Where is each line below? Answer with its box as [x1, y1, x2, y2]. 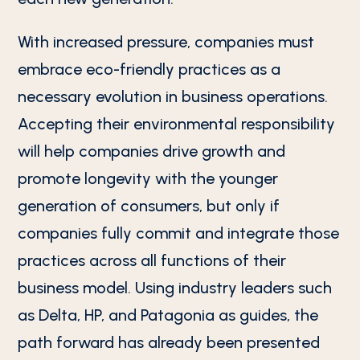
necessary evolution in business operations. [18, 87, 329, 106]
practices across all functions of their [18, 251, 287, 270]
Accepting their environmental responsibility [18, 114, 336, 133]
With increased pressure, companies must [18, 32, 315, 51]
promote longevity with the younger [18, 169, 279, 188]
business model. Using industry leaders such [18, 278, 333, 297]
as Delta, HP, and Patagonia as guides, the [18, 305, 319, 325]
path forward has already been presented [18, 333, 321, 352]
